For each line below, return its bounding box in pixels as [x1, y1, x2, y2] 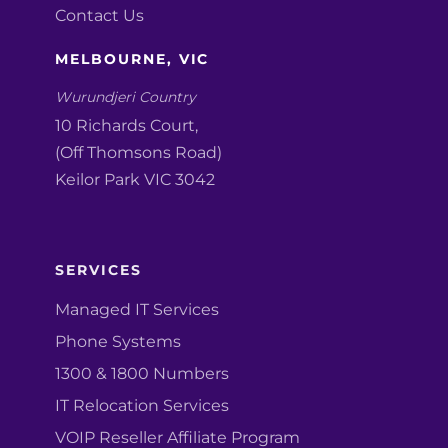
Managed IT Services [55, 300, 219, 320]
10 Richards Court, [55, 116, 198, 136]
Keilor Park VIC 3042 [55, 170, 215, 190]
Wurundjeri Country [55, 87, 196, 106]
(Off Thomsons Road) [55, 143, 222, 163]
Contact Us [55, 5, 144, 25]
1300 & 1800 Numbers [55, 364, 229, 384]
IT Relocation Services [55, 396, 229, 416]
